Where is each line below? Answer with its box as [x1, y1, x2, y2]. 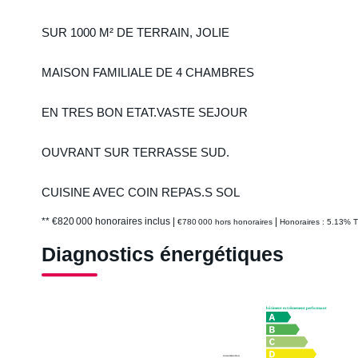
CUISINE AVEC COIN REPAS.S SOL [42, 185, 240, 199]
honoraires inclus [95, 216, 173, 227]
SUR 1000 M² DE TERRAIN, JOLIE [42, 26, 229, 39]
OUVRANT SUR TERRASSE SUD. [42, 145, 229, 159]
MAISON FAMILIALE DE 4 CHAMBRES [42, 66, 254, 79]
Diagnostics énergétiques [42, 243, 284, 265]
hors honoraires [215, 217, 272, 226]
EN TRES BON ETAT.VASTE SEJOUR [42, 105, 248, 119]
